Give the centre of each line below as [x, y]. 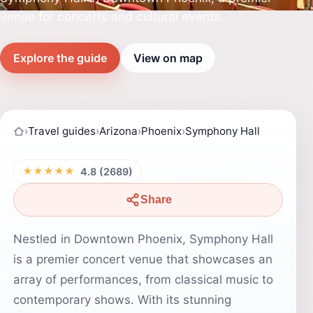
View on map [168, 58]
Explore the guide [60, 58]
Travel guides [62, 131]
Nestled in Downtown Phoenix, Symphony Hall [143, 239]
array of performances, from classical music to [143, 279]
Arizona [118, 131]
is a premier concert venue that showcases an [143, 259]
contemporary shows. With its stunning [122, 300]
